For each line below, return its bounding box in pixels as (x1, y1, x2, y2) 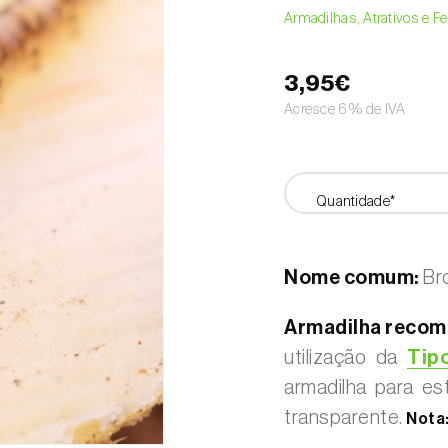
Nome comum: (284, 268, 420, 288)
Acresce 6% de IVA (284, 100, 406, 118)
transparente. (284, 408, 406, 428)
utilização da (284, 348, 408, 368)
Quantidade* (316, 192, 396, 210)
